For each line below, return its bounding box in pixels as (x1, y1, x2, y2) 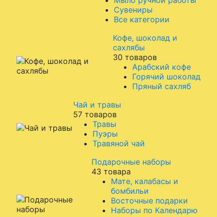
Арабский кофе (132, 62, 191, 72)
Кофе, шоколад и (113, 33, 177, 43)
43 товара (92, 167, 131, 176)
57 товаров (73, 109, 117, 119)
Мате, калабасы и (111, 176, 178, 186)
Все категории (114, 15, 170, 24)
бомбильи (111, 186, 149, 196)
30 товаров (113, 52, 157, 62)
